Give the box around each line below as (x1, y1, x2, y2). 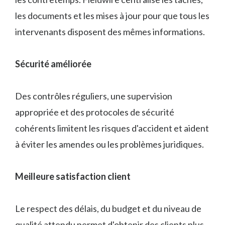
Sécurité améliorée (15, 58, 91, 70)
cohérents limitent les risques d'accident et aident (15, 123, 209, 134)
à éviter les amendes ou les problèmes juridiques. (15, 139, 204, 150)
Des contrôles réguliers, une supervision (15, 90, 172, 102)
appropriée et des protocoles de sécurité (15, 106, 174, 118)
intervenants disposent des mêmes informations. (15, 26, 205, 38)
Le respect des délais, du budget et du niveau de (15, 203, 201, 214)
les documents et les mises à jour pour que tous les (15, 10, 209, 22)
